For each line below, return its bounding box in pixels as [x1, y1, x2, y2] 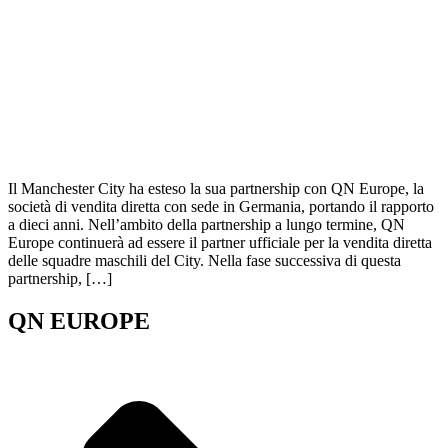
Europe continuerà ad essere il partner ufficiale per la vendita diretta [8, 234, 432, 252]
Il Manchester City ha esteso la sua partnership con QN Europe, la [8, 180, 424, 198]
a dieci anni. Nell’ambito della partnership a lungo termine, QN [8, 216, 405, 234]
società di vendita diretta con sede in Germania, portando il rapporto [8, 198, 434, 216]
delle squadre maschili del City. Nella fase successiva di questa [8, 252, 401, 270]
